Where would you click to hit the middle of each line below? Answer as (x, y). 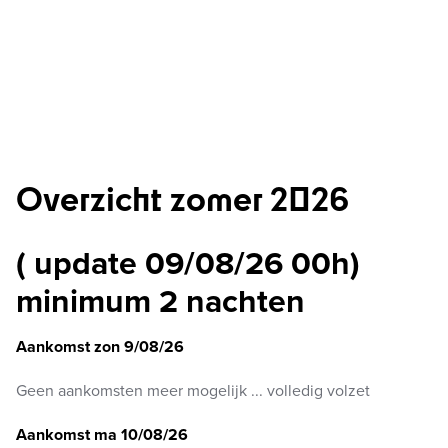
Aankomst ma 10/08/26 (102, 435)
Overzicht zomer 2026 (182, 197)
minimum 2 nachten (160, 302)
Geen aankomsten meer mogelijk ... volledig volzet (193, 391)
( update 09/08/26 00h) (188, 264)
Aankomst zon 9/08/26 (100, 347)
